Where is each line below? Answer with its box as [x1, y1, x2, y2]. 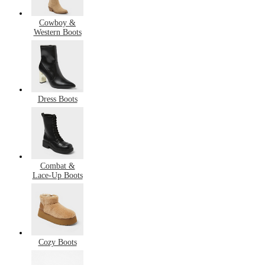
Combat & [40, 161, 75, 171]
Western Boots [33, 27, 82, 37]
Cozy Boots [38, 238, 77, 247]
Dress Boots [37, 94, 77, 104]
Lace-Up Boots [32, 171, 83, 180]
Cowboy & [39, 18, 76, 27]
